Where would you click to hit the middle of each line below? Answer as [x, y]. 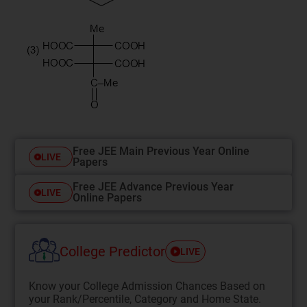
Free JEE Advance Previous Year [153, 186]
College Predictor [113, 252]
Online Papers [108, 197]
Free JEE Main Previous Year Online [161, 151]
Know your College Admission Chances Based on [147, 286]
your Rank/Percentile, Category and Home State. [145, 299]
